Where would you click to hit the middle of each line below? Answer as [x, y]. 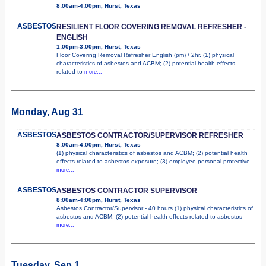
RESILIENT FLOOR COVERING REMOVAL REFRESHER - [151, 26]
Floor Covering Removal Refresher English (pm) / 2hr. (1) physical [145, 55]
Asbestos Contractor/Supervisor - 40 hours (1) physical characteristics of [155, 208]
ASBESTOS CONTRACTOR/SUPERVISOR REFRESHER [150, 135]
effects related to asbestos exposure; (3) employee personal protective [153, 161]
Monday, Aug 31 [47, 112]
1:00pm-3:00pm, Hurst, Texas [99, 46]
